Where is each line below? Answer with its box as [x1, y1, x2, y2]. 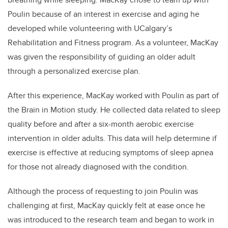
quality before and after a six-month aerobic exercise [8, 118, 194, 130]
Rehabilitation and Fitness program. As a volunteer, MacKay [8, 37, 218, 49]
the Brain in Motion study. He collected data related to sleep [8, 104, 220, 116]
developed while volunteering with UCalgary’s [8, 22, 172, 35]
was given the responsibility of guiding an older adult [8, 51, 195, 63]
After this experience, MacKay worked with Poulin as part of [8, 90, 219, 102]
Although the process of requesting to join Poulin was [8, 185, 198, 197]
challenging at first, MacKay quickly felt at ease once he [8, 199, 205, 212]
